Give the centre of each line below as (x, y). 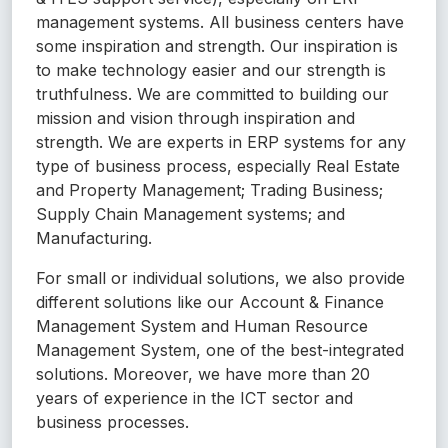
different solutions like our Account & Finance (210, 302)
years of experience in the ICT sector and (194, 398)
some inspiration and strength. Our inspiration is (217, 46)
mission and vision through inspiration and (195, 118)
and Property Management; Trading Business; (209, 190)
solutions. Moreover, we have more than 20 (203, 374)
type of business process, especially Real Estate (218, 166)
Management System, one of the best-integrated (220, 350)
